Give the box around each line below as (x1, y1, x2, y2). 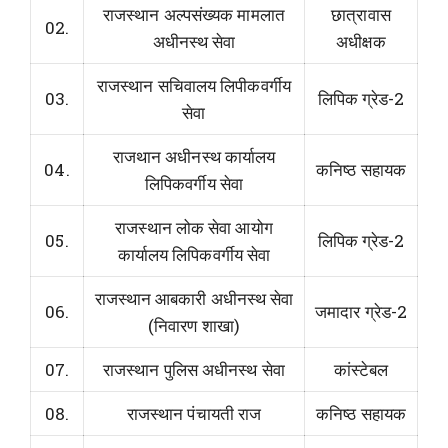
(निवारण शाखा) (148, 313, 240, 337)
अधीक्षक (336, 29, 386, 53)
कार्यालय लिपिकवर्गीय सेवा (117, 242, 271, 266)
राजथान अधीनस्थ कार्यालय (112, 144, 276, 168)
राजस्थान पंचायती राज (126, 401, 262, 425)
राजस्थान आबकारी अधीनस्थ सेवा (94, 286, 294, 310)
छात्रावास (331, 2, 391, 26)
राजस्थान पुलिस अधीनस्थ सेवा (103, 357, 285, 381)
